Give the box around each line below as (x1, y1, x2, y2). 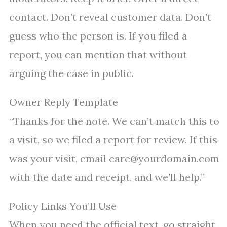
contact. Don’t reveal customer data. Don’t (9, 11, 211, 24)
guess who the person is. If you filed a (9, 29, 187, 43)
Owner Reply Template (9, 96, 118, 109)
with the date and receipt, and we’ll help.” (9, 171, 205, 184)
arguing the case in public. (9, 67, 134, 80)
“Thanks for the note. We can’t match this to (9, 115, 219, 128)
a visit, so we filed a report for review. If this (9, 133, 217, 146)
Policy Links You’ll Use (9, 200, 117, 213)
